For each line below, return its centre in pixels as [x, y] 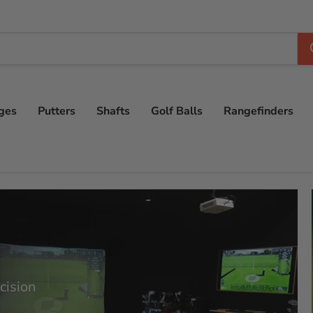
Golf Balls [177, 111]
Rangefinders [259, 111]
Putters [57, 111]
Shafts [113, 111]
